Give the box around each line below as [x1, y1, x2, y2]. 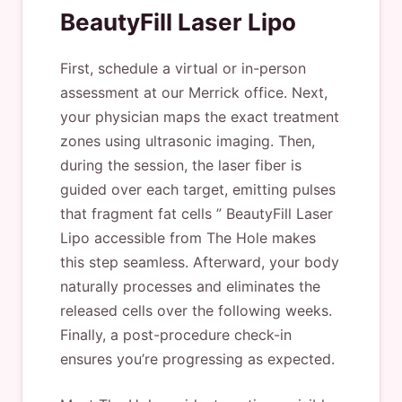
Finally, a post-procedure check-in [60, 326, 292, 344]
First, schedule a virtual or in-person [60, 59, 306, 77]
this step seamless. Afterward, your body [60, 253, 339, 271]
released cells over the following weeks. [60, 301, 332, 319]
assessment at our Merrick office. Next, [60, 83, 328, 101]
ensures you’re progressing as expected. [60, 350, 335, 368]
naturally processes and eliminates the [60, 277, 320, 295]
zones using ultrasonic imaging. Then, [60, 132, 315, 150]
